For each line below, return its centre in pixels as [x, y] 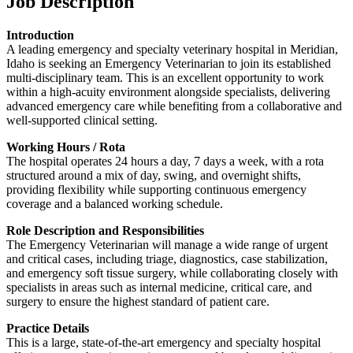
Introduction [40, 35]
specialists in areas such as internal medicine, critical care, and [159, 287]
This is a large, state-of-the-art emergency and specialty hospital [163, 342]
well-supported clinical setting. [82, 120]
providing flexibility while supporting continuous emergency [156, 189]
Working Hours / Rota [66, 147]
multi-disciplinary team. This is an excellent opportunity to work [165, 77]
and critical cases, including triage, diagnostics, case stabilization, [167, 258]
